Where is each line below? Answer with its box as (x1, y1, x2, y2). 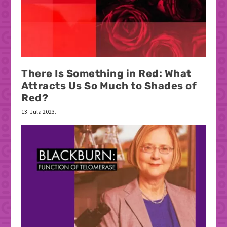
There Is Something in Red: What (21, 67, 192, 80)
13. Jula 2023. (21, 108, 57, 116)
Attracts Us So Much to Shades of (21, 80, 197, 92)
